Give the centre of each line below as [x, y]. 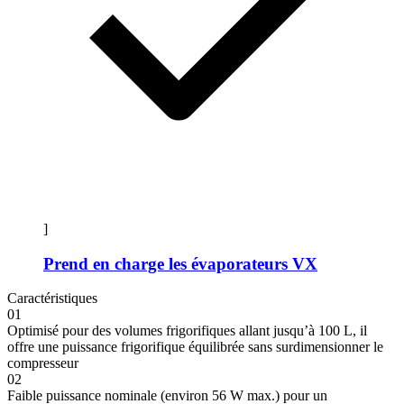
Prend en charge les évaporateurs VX [180, 263]
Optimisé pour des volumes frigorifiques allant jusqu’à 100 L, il [187, 331]
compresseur [43, 363]
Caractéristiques [52, 298]
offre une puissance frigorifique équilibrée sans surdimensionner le [195, 347]
